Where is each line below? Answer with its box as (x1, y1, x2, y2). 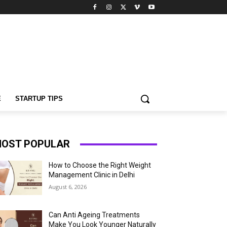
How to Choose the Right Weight (49, 161, 152, 169)
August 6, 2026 (49, 183, 87, 191)
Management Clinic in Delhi (49, 171, 135, 179)
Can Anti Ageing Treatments (49, 211, 140, 219)
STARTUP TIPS (15, 95, 63, 102)
